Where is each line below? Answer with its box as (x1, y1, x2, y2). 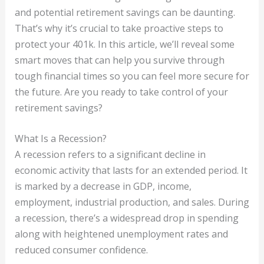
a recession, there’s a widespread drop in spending (14, 212, 239, 225)
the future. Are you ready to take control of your (14, 85, 228, 98)
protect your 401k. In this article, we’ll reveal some (14, 37, 235, 51)
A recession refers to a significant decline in (14, 148, 206, 161)
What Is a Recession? (14, 132, 107, 146)
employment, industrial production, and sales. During (14, 196, 249, 209)
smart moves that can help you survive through (14, 53, 225, 67)
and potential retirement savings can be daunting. (14, 5, 235, 19)
